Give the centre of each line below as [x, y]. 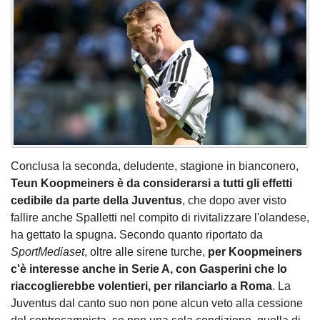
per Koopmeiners [255, 252]
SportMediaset [47, 252]
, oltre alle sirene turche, [146, 252]
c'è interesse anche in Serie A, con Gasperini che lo [149, 269]
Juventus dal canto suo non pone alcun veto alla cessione [157, 304]
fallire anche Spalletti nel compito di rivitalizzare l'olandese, [160, 218]
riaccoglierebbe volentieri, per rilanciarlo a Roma [141, 286]
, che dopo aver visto [234, 201]
